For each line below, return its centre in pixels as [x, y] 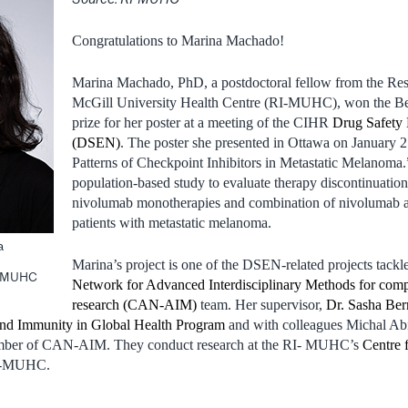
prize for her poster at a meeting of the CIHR [202, 122]
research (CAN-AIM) [134, 304]
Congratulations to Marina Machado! [178, 40]
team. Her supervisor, [261, 304]
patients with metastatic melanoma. [172, 222]
